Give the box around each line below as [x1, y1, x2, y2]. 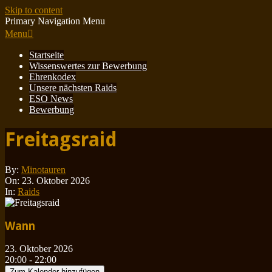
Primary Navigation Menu [5, 16, 105, 26]
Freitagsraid [5, 128, 117, 152]
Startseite [29, 50, 64, 60]
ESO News [29, 93, 73, 104]
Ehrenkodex [29, 72, 76, 82]
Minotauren [21, 164, 66, 175]
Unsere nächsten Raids [29, 83, 117, 93]
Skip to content [5, 5, 63, 15]
